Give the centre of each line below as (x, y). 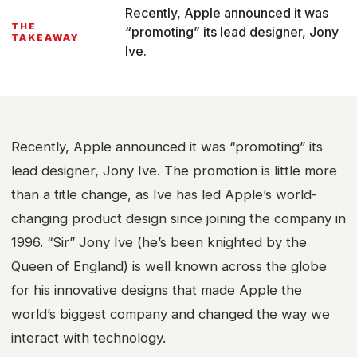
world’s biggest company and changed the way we (171, 314)
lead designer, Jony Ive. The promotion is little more (174, 171)
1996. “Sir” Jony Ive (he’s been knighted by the (159, 242)
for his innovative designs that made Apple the (157, 290)
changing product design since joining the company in (178, 218)
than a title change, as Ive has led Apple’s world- (164, 194)
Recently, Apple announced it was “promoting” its (167, 147)
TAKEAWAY (45, 37)
